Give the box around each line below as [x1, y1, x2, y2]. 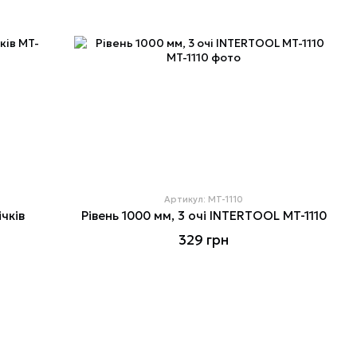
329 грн [178, 231, 229, 249]
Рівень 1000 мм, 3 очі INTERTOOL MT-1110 [80, 208, 327, 224]
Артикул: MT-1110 [164, 194, 244, 206]
